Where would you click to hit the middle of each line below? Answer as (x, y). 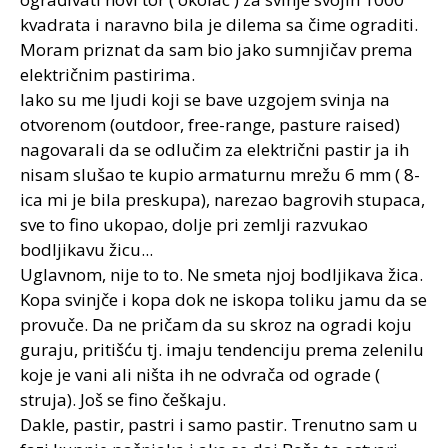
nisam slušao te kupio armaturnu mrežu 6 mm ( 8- (220, 174)
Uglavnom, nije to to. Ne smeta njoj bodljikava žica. (221, 274)
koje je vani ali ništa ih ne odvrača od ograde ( (200, 374)
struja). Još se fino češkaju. (123, 399)
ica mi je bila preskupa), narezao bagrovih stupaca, (222, 199)
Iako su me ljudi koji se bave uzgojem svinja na (205, 99)
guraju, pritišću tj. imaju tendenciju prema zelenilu (222, 349)
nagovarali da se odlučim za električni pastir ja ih (214, 149)
